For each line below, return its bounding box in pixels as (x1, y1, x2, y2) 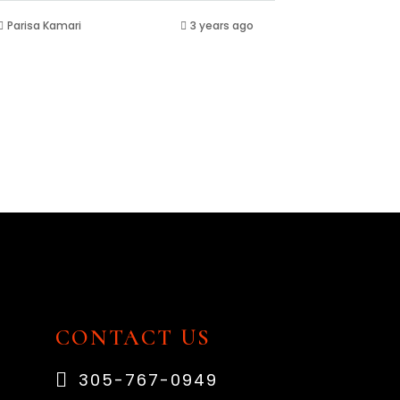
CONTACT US (55, 324, 212, 351)
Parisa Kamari (7, 18, 82, 33)
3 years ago (189, 18, 254, 33)
